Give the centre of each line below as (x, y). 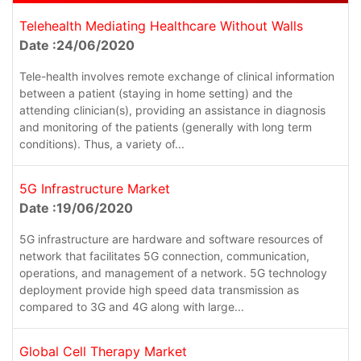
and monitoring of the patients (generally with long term (166, 127)
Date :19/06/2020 (76, 208)
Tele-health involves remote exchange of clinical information (177, 77)
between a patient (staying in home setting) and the (156, 93)
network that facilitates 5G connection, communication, (164, 256)
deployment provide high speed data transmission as (159, 290)
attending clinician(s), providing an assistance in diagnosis (172, 110)
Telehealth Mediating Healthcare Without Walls (161, 26)
